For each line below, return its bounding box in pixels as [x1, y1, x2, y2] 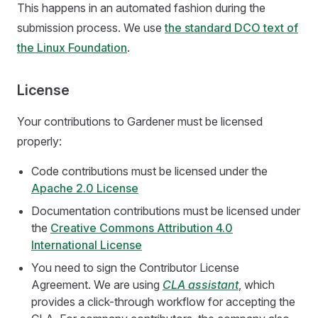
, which [238, 278, 275, 292]
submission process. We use [17, 21, 165, 35]
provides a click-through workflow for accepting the [31, 295, 295, 309]
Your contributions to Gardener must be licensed [17, 114, 263, 128]
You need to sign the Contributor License [31, 261, 239, 275]
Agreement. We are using [31, 278, 163, 292]
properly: [17, 134, 62, 148]
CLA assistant [163, 278, 238, 292]
